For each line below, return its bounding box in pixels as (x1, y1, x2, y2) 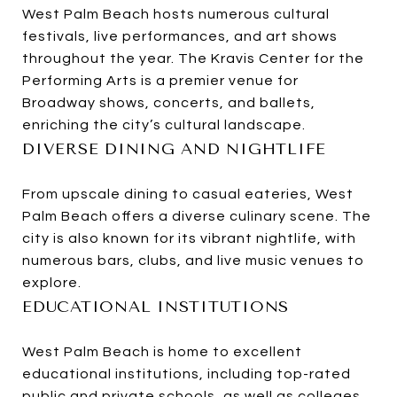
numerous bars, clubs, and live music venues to (22, 253, 364, 269)
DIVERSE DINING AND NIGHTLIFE (22, 139, 326, 160)
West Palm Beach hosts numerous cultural (22, 7, 330, 22)
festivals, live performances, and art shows (22, 29, 338, 44)
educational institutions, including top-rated (22, 367, 351, 382)
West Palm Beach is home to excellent (22, 345, 302, 360)
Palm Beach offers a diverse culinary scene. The (22, 209, 371, 224)
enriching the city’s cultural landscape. (22, 118, 306, 133)
